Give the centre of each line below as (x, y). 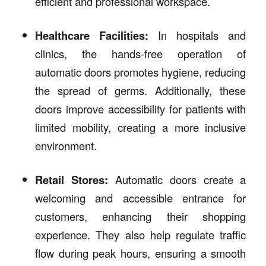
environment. (66, 145)
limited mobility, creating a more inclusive (140, 127)
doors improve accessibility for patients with (140, 108)
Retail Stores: (71, 179)
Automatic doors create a (177, 179)
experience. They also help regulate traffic (140, 234)
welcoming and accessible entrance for (140, 197)
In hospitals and (197, 35)
